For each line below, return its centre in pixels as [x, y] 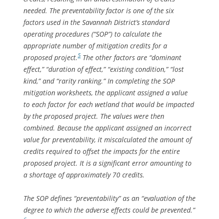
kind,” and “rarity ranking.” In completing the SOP [99, 81]
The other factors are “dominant [131, 57]
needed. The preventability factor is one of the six [99, 10]
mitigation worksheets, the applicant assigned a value [106, 92]
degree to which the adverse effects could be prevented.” [109, 210]
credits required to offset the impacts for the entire [102, 151]
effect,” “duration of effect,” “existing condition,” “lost [104, 69]
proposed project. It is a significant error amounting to [108, 163]
